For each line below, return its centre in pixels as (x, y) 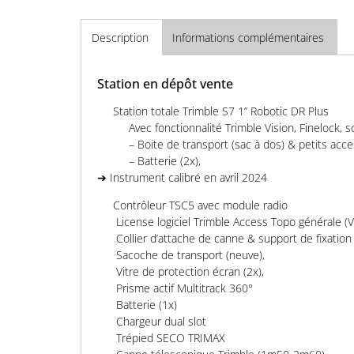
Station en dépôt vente (165, 83)
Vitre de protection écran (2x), (188, 272)
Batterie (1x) (145, 305)
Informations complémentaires (248, 37)
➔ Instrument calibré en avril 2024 (182, 177)
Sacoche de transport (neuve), (189, 255)
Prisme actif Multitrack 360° (183, 288)
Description (120, 37)
